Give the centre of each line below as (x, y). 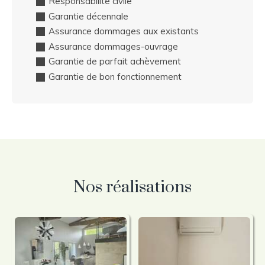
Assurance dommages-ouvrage (113, 46)
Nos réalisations (132, 187)
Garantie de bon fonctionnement (115, 76)
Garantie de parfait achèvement (115, 62)
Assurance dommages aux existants (124, 31)
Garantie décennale (88, 16)
